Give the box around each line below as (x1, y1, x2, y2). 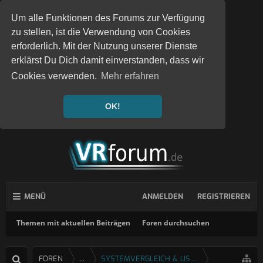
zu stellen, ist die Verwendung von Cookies (11, 27, 191, 38)
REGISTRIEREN (197, 191, 250, 201)
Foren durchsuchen (142, 218, 210, 228)
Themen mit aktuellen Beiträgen (16, 218, 130, 228)
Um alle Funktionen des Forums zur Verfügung (11, 13, 205, 23)
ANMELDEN (142, 191, 183, 201)
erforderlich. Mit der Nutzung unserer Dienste (11, 41, 198, 52)
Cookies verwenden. (11, 71, 100, 82)
